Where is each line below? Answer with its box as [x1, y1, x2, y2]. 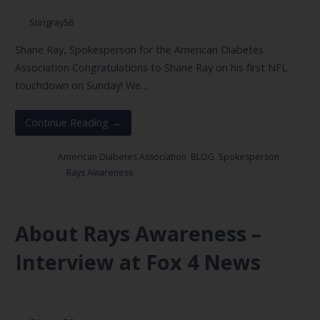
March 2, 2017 [29, 293, 87, 306]
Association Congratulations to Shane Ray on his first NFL [14, 61, 287, 75]
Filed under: [14, 166, 66, 179]
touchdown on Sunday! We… [14, 79, 149, 93]
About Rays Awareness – [14, 219, 261, 247]
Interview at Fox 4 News [14, 247, 261, 276]
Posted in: [14, 151, 58, 164]
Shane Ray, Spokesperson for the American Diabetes [14, 43, 264, 57]
